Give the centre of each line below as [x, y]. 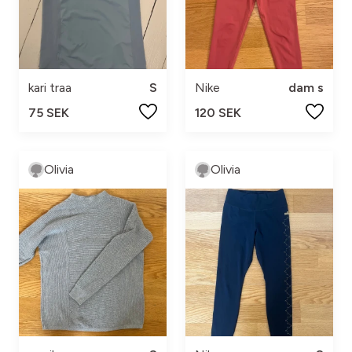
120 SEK [218, 113]
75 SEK [49, 113]
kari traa [50, 88]
